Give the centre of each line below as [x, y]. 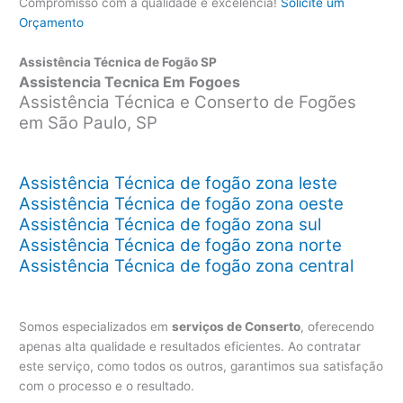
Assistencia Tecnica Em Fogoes [130, 81]
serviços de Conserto [237, 326]
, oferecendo [338, 326]
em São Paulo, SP [89, 122]
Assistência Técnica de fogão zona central [187, 265]
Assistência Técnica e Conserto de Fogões [188, 102]
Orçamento [52, 23]
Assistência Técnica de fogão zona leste [179, 183]
